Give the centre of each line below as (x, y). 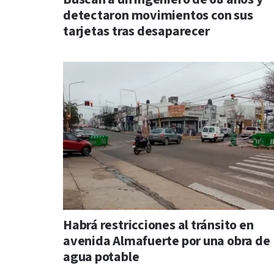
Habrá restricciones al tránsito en (158, 226)
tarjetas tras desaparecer (136, 32)
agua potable (101, 257)
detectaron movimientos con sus (158, 16)
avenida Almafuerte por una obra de (167, 242)
